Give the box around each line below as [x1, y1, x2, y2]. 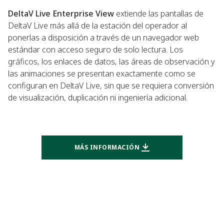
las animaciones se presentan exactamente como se [8, 68, 195, 79]
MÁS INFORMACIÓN [74, 143, 140, 152]
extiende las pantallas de [114, 8, 203, 19]
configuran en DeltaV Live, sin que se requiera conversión [8, 80, 214, 91]
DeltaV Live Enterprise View [8, 8, 114, 19]
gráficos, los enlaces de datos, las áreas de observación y [8, 56, 215, 67]
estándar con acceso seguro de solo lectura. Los [8, 44, 183, 55]
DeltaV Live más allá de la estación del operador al [8, 20, 187, 31]
